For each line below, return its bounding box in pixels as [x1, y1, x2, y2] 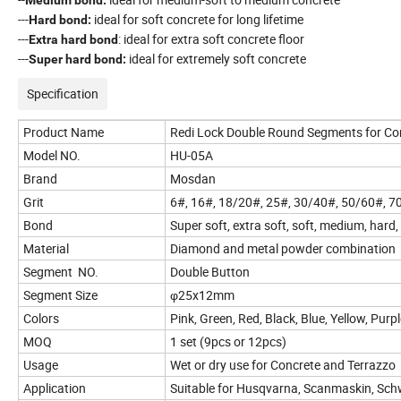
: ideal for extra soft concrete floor [118, 30, 304, 47]
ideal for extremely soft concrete [126, 49, 306, 67]
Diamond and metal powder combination [170, 239, 396, 257]
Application [23, 379, 89, 397]
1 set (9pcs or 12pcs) [170, 332, 286, 350]
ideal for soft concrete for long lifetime [94, 10, 303, 28]
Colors [23, 309, 59, 327]
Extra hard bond [29, 31, 118, 47]
